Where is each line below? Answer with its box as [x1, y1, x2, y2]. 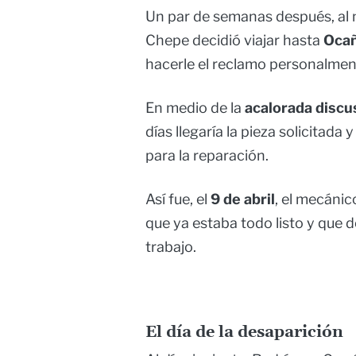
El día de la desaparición [145, 322, 343, 343]
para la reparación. [145, 147, 269, 164]
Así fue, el [145, 191, 211, 208]
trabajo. [145, 238, 196, 256]
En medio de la [145, 99, 245, 117]
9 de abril [211, 191, 275, 208]
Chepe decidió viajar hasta [145, 32, 323, 49]
